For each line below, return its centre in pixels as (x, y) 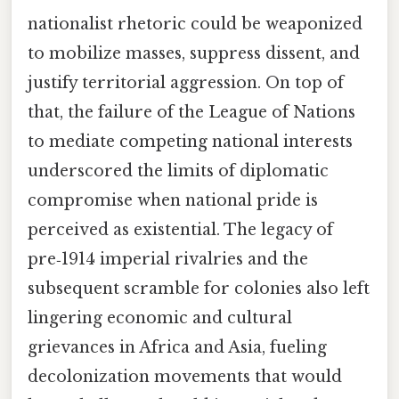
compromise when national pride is (173, 201)
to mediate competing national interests (190, 142)
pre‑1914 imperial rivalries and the (168, 260)
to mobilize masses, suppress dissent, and (194, 54)
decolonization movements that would (185, 377)
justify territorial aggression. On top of (186, 83)
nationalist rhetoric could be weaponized (195, 24)
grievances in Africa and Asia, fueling (177, 348)
